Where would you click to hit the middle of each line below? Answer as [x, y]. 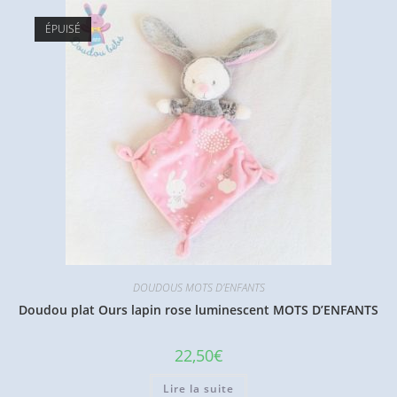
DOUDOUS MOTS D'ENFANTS [198, 288]
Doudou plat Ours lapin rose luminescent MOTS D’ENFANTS [198, 310]
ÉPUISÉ [62, 29]
